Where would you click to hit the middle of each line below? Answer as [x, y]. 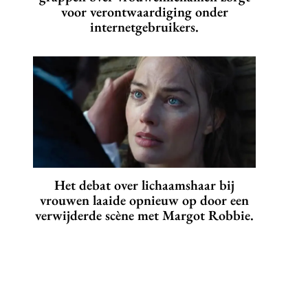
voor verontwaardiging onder [144, 12]
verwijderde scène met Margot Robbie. [144, 216]
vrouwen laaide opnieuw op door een [144, 200]
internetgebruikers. [144, 27]
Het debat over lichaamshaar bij [144, 185]
